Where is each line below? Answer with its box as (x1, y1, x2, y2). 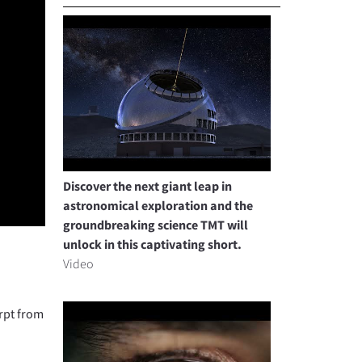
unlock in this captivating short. (63, 235, 242, 252)
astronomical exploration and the (63, 196, 254, 213)
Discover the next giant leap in (63, 177, 233, 194)
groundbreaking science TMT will (63, 216, 249, 233)
